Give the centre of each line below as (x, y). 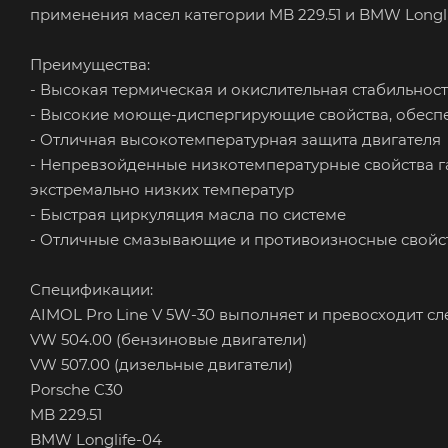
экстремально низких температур (162, 189)
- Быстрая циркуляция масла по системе (188, 214)
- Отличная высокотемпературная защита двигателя (235, 139)
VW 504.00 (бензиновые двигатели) (168, 339)
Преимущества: (90, 64)
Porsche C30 (76, 389)
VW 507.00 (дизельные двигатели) (161, 364)
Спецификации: (91, 289)
